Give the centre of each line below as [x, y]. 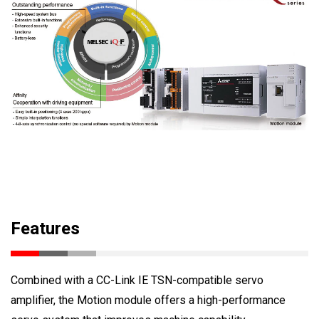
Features [45, 229]
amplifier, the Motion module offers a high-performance [148, 300]
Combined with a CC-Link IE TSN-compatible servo [137, 281]
